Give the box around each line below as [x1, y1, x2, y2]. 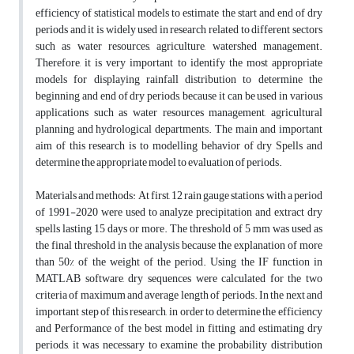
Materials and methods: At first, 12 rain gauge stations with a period [36, 185, 322, 207]
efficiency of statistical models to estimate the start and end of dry [36, 2, 322, 24]
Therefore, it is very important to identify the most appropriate [36, 52, 322, 74]
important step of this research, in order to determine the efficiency [36, 301, 322, 323]
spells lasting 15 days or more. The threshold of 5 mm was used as [36, 218, 322, 240]
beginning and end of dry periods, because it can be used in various [36, 85, 322, 107]
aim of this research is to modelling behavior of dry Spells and [36, 135, 322, 157]
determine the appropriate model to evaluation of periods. [36, 152, 282, 174]
